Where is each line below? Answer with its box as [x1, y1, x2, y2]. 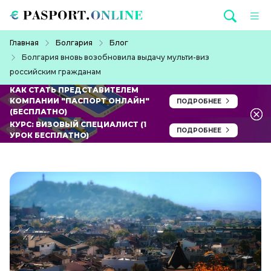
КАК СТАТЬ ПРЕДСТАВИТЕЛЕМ [10, 85, 139, 95]
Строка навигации [9, 32, 79, 42]
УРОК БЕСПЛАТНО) [10, 131, 89, 140]
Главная [10, 38, 39, 48]
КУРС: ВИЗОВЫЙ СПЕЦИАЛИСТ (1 [10, 120, 146, 129]
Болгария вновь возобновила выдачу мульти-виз [22, 53, 209, 62]
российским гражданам [10, 67, 101, 77]
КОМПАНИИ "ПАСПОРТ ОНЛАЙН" [10, 96, 149, 106]
